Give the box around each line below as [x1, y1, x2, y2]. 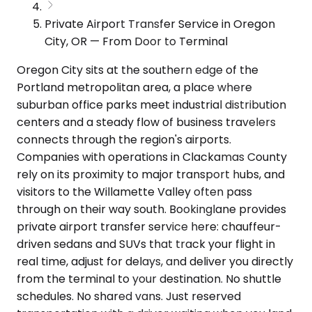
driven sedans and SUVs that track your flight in [17, 235, 275, 252]
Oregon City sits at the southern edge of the [17, 61, 258, 78]
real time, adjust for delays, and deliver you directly [17, 253, 293, 270]
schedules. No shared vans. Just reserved [17, 288, 241, 304]
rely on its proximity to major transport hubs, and [17, 166, 285, 182]
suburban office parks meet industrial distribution [17, 96, 286, 113]
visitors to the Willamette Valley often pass [17, 183, 252, 200]
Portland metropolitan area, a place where [17, 79, 252, 95]
